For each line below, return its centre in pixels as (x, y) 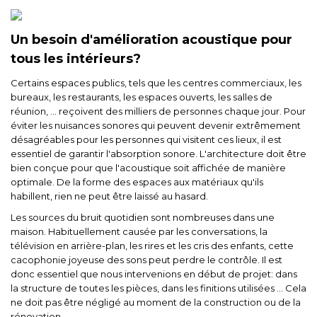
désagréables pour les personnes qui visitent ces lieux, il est (146, 139)
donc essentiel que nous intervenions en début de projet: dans (154, 274)
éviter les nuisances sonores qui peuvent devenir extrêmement (156, 125)
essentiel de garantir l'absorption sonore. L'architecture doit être (158, 154)
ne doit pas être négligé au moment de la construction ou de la (156, 302)
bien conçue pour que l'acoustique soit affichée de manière (148, 168)
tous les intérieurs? (76, 59)
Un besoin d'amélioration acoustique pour (151, 40)
